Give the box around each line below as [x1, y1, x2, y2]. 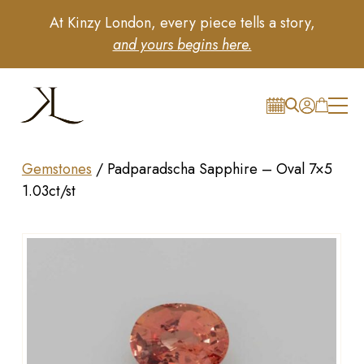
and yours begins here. [112, 34, 252, 55]
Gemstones [21, 158, 92, 180]
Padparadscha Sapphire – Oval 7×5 [106, 158, 332, 180]
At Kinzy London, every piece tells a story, [49, 12, 315, 33]
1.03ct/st [21, 180, 76, 201]
